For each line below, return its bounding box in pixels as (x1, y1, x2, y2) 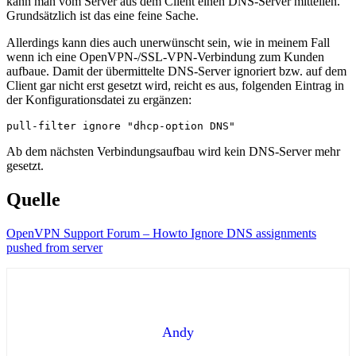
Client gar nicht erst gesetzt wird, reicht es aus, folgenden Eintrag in (6, 78, 344, 92)
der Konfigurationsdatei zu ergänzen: (6, 92, 192, 106)
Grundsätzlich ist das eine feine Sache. (6, 8, 199, 22)
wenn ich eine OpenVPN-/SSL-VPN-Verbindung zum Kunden (6, 49, 324, 64)
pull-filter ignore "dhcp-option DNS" (6, 119, 235, 132)
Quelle (6, 188, 60, 210)
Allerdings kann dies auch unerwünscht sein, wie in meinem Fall (6, 35, 330, 49)
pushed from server (6, 240, 103, 254)
